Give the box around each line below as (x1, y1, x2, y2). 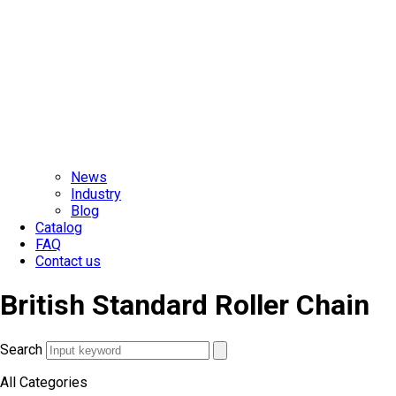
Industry (71, 185, 121, 202)
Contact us (35, 252, 101, 270)
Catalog (35, 218, 82, 236)
